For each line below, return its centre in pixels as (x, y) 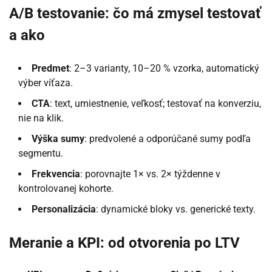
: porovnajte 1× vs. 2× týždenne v (150, 174)
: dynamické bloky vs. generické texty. (176, 209)
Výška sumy (58, 138)
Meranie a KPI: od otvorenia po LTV (124, 243)
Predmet (50, 68)
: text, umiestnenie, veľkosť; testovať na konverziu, (155, 103)
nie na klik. (41, 118)
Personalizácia (64, 209)
